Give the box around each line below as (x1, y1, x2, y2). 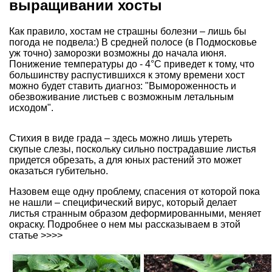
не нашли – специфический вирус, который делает (9, 197, 237, 208)
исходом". (9, 103, 53, 114)
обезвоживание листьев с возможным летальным (9, 92, 234, 103)
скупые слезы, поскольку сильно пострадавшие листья (9, 144, 256, 155)
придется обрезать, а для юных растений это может (9, 155, 242, 166)
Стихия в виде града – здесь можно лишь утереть (9, 133, 232, 144)
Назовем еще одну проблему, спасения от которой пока (9, 186, 260, 197)
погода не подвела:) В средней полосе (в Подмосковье (9, 37, 257, 48)
